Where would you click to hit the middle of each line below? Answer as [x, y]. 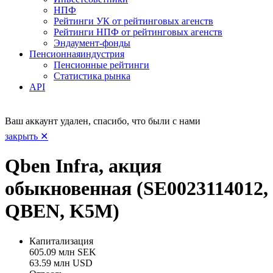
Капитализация [61, 241]
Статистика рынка [92, 76]
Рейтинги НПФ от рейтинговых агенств [138, 32]
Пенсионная [55, 54]
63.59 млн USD [61, 263]
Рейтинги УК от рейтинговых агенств [133, 21]
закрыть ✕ [27, 136]
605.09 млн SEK [63, 252]
